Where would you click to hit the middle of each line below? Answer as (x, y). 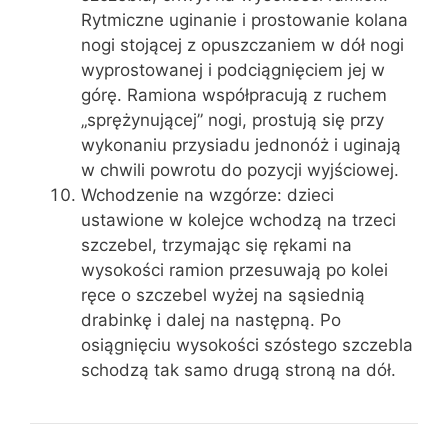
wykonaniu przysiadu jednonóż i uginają (241, 144)
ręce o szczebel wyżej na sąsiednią (223, 294)
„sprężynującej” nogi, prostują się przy (232, 119)
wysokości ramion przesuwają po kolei (234, 269)
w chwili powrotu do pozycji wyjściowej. (240, 169)
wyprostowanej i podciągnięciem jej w (233, 69)
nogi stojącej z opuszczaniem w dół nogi (242, 44)
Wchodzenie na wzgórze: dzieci (207, 194)
